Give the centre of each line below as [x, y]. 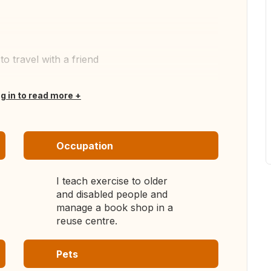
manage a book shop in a [115, 207]
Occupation [85, 146]
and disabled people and [112, 194]
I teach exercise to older [112, 181]
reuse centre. [87, 221]
